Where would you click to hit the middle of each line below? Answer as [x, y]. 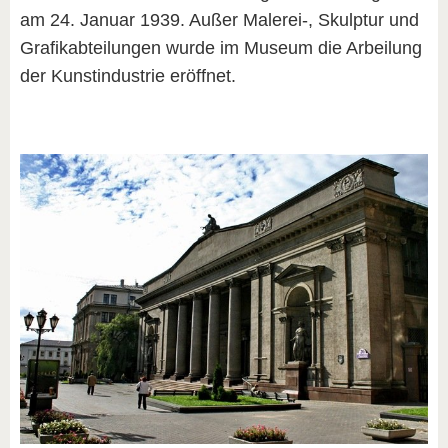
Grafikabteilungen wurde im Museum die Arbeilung [221, 47]
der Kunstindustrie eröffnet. [128, 75]
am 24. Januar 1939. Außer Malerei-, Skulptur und [219, 19]
